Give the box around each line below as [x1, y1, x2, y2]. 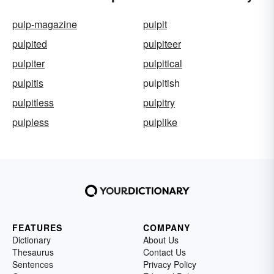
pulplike [143, 115, 177, 130]
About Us [143, 234, 179, 246]
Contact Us [143, 246, 186, 259]
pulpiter [12, 56, 45, 71]
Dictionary [12, 234, 51, 246]
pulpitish [143, 76, 180, 91]
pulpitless [12, 95, 54, 110]
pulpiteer [143, 37, 181, 51]
